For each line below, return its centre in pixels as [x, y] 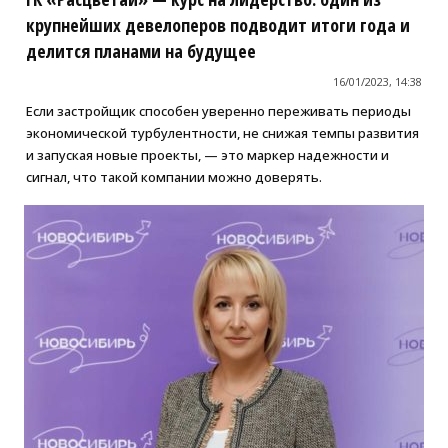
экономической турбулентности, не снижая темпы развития [222, 133]
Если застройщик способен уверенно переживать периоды [218, 111]
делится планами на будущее [140, 51]
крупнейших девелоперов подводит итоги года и [217, 25]
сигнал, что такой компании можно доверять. [173, 177]
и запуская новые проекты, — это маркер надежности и [207, 155]
